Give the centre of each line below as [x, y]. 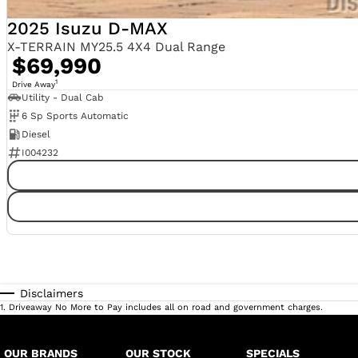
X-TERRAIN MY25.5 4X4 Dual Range [116, 47]
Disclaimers [52, 294]
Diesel [36, 135]
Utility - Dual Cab [62, 98]
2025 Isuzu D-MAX [87, 29]
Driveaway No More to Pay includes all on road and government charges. [166, 308]
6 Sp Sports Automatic [75, 116]
